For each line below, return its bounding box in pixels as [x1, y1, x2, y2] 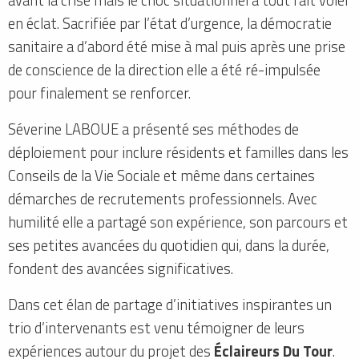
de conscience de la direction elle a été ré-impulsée [8, 58, 321, 81]
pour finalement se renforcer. [8, 81, 191, 104]
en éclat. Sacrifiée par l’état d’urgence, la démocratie [8, 11, 332, 34]
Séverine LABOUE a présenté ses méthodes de [8, 117, 299, 140]
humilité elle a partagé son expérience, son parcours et [8, 210, 348, 233]
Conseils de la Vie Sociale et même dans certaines [8, 163, 315, 187]
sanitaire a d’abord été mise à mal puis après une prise [8, 34, 345, 58]
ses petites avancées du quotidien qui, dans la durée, [8, 233, 329, 256]
